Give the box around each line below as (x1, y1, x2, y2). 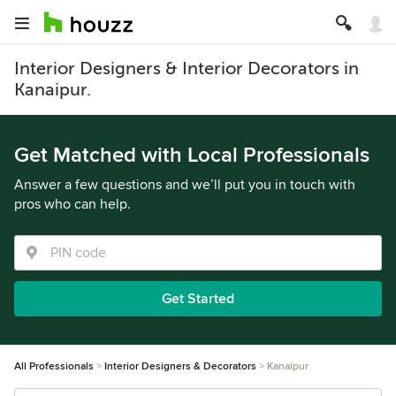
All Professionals (14, 360, 94, 373)
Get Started (162, 290, 234, 308)
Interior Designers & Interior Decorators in (14, 58, 359, 79)
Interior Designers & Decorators (104, 360, 256, 373)
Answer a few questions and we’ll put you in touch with (14, 176, 355, 194)
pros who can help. (14, 195, 131, 213)
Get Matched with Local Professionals (14, 142, 369, 168)
